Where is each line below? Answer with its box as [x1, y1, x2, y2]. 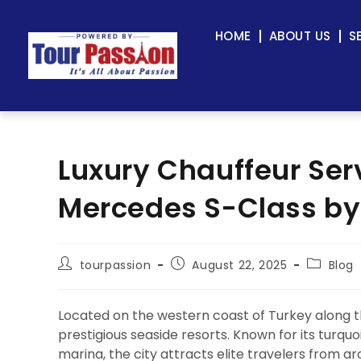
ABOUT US [268, 27, 331, 44]
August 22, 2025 [192, 257, 288, 273]
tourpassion [79, 257, 151, 273]
